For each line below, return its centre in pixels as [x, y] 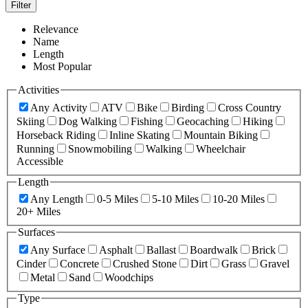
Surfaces [36, 232]
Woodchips [129, 277]
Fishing [147, 121]
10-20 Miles [239, 199]
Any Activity [59, 107]
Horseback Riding [56, 135]
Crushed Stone [145, 263]
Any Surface [58, 250]
